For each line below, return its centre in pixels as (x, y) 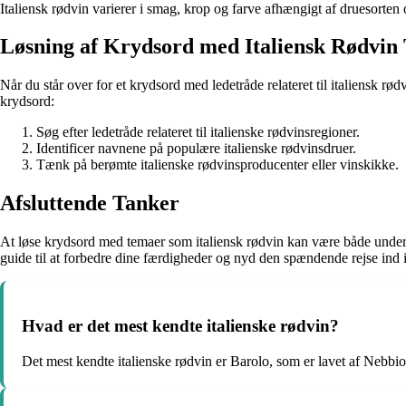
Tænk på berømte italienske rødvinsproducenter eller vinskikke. (217, 165)
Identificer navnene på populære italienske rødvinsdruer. (196, 149)
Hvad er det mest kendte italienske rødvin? (180, 325)
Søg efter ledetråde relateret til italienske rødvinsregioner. (198, 132)
